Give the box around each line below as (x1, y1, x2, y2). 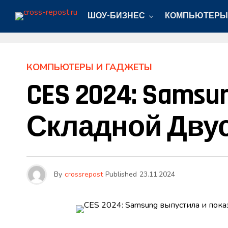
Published (105, 169, 137, 179)
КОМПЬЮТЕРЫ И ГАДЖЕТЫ (26, 61, 152, 73)
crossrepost (65, 169, 103, 179)
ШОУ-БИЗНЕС (88, 11, 145, 21)
